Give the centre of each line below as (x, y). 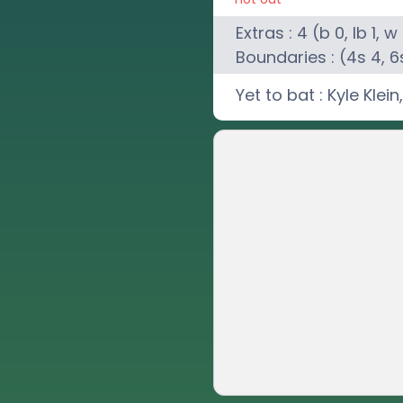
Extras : (267, 33)
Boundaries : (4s (304, 57)
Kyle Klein (364, 95)
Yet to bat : (280, 95)
